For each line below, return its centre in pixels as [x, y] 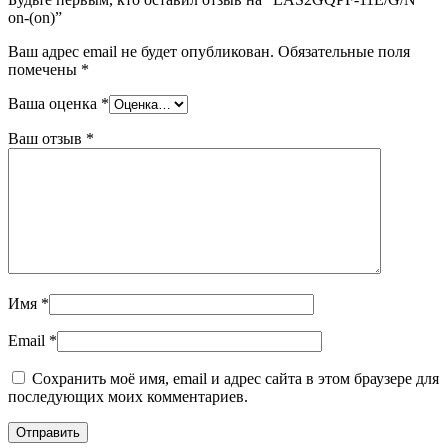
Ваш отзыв [47, 138]
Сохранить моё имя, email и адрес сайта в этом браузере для [235, 378]
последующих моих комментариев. [128, 396]
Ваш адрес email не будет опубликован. [141, 51]
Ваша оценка [54, 103]
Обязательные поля [344, 51]
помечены [44, 69]
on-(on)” [35, 17]
